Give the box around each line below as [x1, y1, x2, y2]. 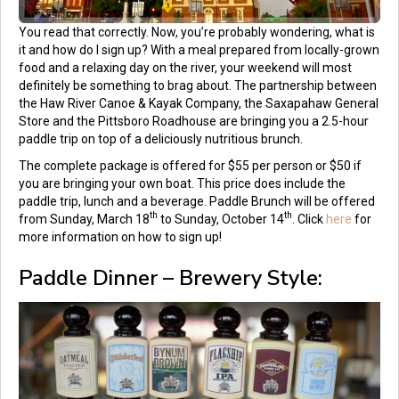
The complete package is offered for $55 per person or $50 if [19, 158, 362, 173]
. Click [292, 211, 326, 226]
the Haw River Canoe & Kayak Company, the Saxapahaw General [19, 95, 379, 110]
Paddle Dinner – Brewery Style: [19, 263, 322, 292]
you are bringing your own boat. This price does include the [19, 175, 346, 191]
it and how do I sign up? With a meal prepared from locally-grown [19, 42, 379, 57]
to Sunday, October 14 [158, 211, 284, 226]
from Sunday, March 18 [19, 211, 150, 226]
